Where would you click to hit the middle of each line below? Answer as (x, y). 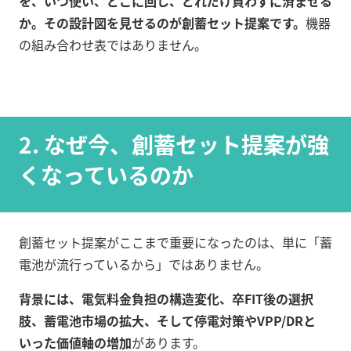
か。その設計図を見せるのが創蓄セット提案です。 (162, 23)
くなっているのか (106, 175)
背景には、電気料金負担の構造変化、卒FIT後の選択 (166, 299)
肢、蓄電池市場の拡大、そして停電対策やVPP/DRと (167, 321)
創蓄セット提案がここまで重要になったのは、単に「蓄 (175, 242)
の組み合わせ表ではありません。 (113, 45)
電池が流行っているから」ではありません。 (144, 264)
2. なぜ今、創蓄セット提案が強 (174, 145)
